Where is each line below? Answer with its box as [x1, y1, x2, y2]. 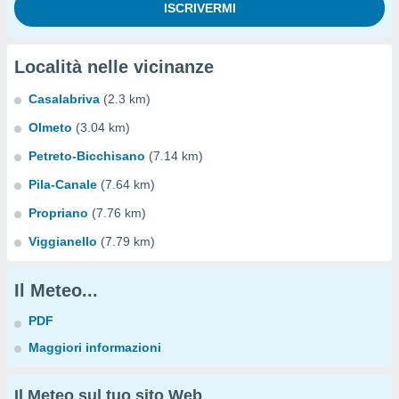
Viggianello [28, 234, 97, 248]
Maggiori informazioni [28, 340, 161, 354]
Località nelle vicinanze [14, 57, 214, 77]
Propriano [28, 206, 88, 220]
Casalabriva [28, 92, 100, 106]
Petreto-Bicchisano [28, 149, 145, 163]
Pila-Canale [28, 177, 97, 191]
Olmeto [28, 120, 72, 134]
